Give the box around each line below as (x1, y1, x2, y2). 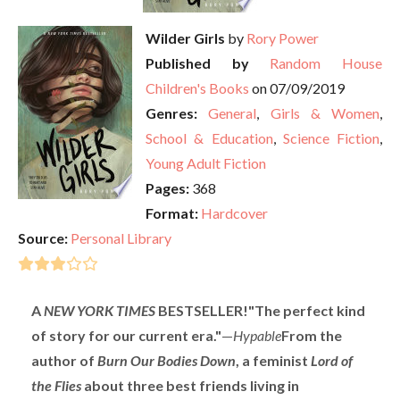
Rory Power (246, 29, 319, 46)
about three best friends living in (81, 377, 299, 394)
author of (31, 352, 97, 369)
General (208, 104, 257, 121)
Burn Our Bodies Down (97, 352, 236, 369)
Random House (270, 54, 383, 71)
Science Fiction (282, 129, 379, 146)
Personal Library (71, 229, 171, 246)
